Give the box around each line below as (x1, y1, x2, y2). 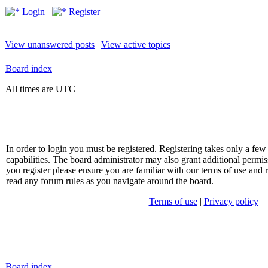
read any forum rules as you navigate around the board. (6, 176, 214, 186)
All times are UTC (5, 84, 75, 94)
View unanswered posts (5, 39, 95, 50)
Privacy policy (203, 196, 258, 206)
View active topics (101, 39, 170, 50)
